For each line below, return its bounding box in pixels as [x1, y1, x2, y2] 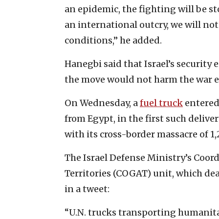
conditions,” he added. [65, 34, 162, 46]
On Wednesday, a [65, 97, 140, 109]
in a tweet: [65, 183, 109, 195]
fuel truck [140, 97, 183, 109]
